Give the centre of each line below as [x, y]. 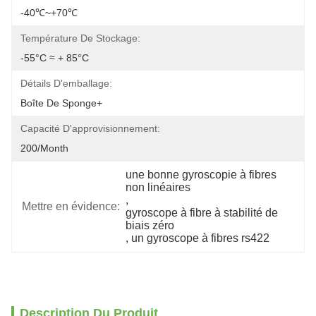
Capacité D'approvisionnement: [90, 128]
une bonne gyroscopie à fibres [201, 175]
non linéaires [158, 187]
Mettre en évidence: [71, 206]
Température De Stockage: [80, 38]
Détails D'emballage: [66, 83]
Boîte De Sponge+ [61, 103]
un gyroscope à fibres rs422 [201, 238]
